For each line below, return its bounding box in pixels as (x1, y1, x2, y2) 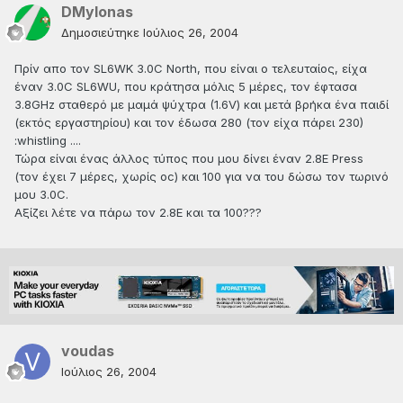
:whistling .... (14, 133, 81, 148)
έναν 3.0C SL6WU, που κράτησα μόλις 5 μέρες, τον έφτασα (14, 79, 357, 94)
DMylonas (61, 3, 133, 22)
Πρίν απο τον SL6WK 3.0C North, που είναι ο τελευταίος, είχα (14, 61, 367, 76)
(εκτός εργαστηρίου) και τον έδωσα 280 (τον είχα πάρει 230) (14, 115, 363, 130)
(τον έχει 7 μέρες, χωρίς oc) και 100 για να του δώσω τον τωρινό (14, 169, 389, 184)
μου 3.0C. (14, 187, 68, 202)
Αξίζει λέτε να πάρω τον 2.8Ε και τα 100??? (14, 205, 262, 220)
